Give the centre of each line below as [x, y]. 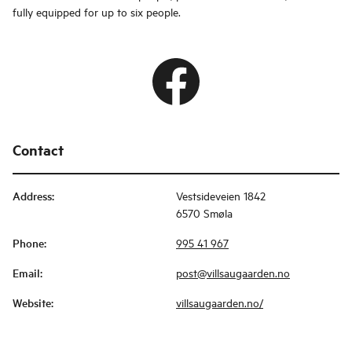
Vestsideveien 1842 [221, 196]
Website [32, 303]
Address [32, 196]
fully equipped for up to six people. [97, 12]
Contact [38, 150]
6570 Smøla [204, 213]
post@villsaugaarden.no [233, 273]
